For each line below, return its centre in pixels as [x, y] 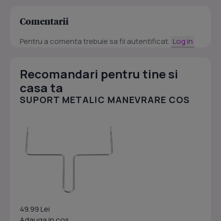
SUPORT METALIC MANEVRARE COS [105, 100]
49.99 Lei [35, 209]
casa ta [41, 88]
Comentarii [44, 21]
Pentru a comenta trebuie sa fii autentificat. [95, 41]
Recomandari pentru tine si [99, 74]
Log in [183, 41]
